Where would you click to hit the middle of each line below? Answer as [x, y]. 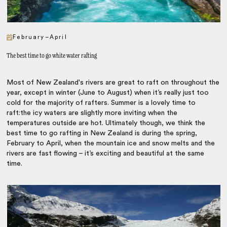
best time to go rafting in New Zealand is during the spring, [102, 134]
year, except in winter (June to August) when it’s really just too [108, 93]
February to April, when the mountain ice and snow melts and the [111, 144]
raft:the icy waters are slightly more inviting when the [92, 113]
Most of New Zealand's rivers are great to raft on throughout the [113, 83]
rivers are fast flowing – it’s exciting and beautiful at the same [106, 154]
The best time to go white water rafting [52, 56]
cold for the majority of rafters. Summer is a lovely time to [101, 103]
